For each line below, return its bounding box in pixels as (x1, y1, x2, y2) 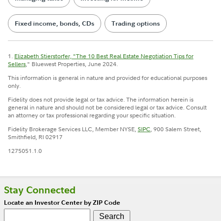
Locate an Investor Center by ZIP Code (4, 198, 120, 207)
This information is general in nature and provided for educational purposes (8, 74, 208, 82)
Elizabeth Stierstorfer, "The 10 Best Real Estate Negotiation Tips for (14, 52, 194, 61)
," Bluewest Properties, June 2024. (26, 60, 118, 69)
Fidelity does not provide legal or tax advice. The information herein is (8, 95, 194, 104)
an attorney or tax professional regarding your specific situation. (8, 111, 176, 120)
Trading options (111, 19, 160, 28)
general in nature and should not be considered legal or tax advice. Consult (8, 103, 207, 112)
